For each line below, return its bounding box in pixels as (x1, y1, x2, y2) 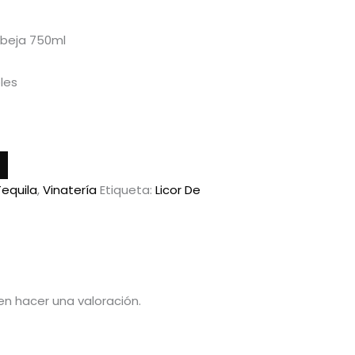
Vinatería (43, 181, 97, 198)
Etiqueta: (100, 181, 155, 198)
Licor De (155, 181, 200, 198)
